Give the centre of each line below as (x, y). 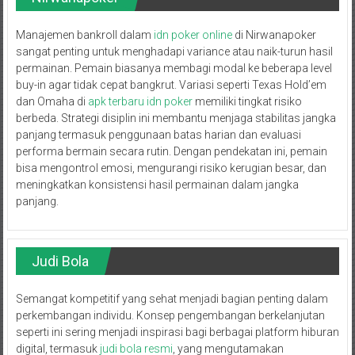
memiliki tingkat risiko (247, 101)
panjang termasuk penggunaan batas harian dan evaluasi (158, 134)
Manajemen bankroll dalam (84, 34)
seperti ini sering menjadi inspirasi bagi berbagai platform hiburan (177, 332)
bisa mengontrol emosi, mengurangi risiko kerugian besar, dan (171, 168)
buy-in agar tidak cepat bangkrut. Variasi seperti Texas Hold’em (171, 84)
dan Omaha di (52, 101)
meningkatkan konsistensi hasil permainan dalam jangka (157, 184)
